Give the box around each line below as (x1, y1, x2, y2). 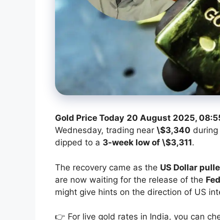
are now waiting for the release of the (55, 174, 206, 185)
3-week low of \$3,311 (103, 137, 192, 148)
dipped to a (55, 137, 103, 148)
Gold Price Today (55, 113, 124, 123)
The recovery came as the (55, 162, 160, 172)
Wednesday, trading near (55, 125, 157, 136)
